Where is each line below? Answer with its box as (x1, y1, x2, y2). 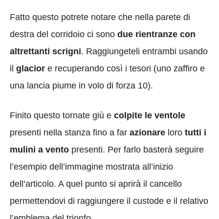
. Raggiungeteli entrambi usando (81, 46, 208, 56)
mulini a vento (10, 144, 71, 154)
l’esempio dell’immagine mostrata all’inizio (10, 161, 173, 172)
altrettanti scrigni (10, 46, 81, 56)
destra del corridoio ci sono (10, 29, 117, 39)
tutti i (185, 127, 206, 137)
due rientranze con (117, 29, 196, 39)
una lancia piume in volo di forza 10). (10, 80, 153, 90)
